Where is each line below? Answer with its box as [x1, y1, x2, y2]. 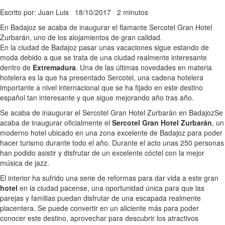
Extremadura [33, 62, 76, 73]
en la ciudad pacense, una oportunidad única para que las [18, 183, 204, 193]
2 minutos [117, 7, 148, 18]
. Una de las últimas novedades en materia [76, 62, 212, 73]
